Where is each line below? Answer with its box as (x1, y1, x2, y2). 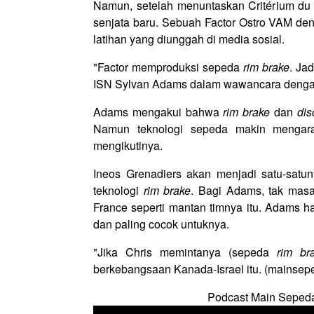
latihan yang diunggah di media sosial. (93, 31, 285, 47)
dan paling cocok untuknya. (93, 216, 229, 232)
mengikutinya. (93, 137, 163, 153)
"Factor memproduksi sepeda (93, 59, 243, 75)
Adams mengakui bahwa (93, 104, 224, 120)
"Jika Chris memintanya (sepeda (93, 244, 277, 260)
